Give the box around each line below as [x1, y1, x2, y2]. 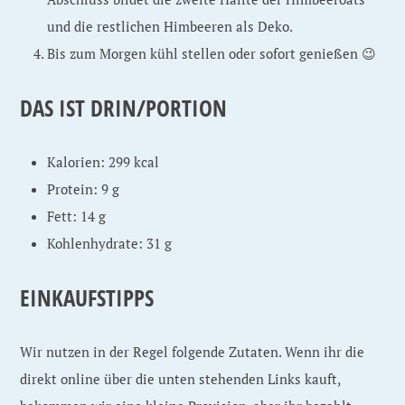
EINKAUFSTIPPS [20, 282, 155, 313]
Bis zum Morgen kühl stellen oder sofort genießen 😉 [47, 44, 377, 62]
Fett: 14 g [47, 207, 107, 225]
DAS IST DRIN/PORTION [20, 92, 228, 123]
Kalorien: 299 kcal [47, 153, 160, 171]
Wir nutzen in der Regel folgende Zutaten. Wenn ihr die [20, 343, 365, 361]
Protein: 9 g [47, 180, 120, 198]
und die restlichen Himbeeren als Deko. [47, 17, 294, 35]
